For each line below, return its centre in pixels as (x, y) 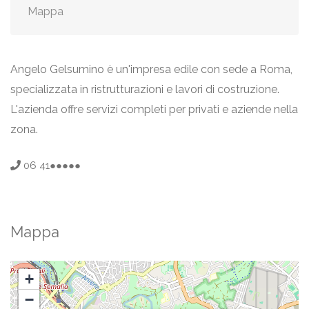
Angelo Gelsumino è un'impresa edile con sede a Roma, (151, 69)
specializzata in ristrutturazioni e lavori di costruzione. (145, 89)
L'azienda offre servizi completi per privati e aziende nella (154, 109)
